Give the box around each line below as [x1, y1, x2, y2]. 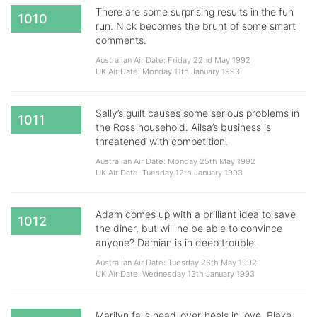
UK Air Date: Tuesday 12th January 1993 [96, 168, 243, 178]
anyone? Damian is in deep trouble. [96, 236, 257, 248]
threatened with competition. [96, 135, 228, 147]
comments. [96, 34, 146, 46]
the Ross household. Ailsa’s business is [96, 121, 271, 133]
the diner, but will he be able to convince [96, 222, 282, 234]
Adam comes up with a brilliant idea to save [96, 208, 296, 220]
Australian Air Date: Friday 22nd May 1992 [96, 55, 250, 65]
